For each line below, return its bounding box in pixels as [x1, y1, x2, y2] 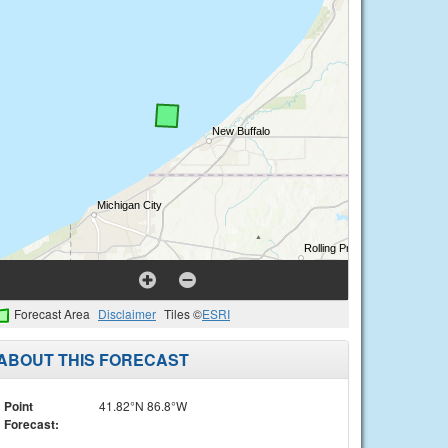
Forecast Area [14, 305, 90, 322]
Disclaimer [98, 305, 156, 322]
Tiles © [164, 305, 202, 322]
